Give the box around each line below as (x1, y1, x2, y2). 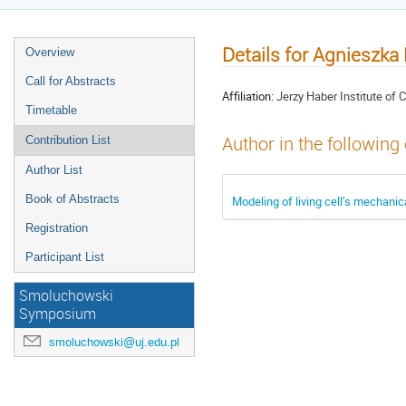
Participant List (25, 250, 104, 264)
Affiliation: (222, 87, 274, 104)
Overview (25, 45, 74, 59)
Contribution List (25, 133, 111, 147)
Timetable (25, 103, 77, 117)
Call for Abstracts (25, 74, 116, 88)
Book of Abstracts (25, 192, 120, 206)
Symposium (19, 304, 96, 324)
